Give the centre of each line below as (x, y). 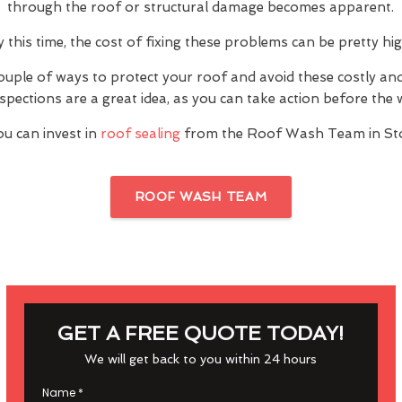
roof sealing (140, 134)
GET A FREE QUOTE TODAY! (201, 333)
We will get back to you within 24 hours (201, 359)
